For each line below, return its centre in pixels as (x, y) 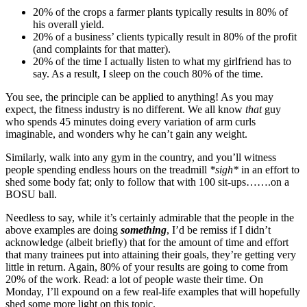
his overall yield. (69, 25)
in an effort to (269, 170)
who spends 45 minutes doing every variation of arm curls (131, 122)
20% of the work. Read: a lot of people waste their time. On (134, 280)
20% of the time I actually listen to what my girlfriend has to (162, 62)
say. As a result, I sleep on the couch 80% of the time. (148, 74)
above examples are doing (63, 230)
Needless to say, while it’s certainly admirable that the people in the (150, 218)
